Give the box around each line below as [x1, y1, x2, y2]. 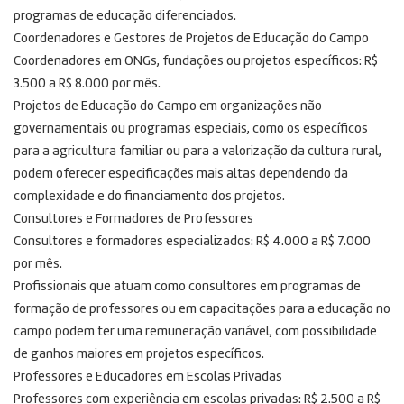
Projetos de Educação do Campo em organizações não [14, 99, 322, 114]
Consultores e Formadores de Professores [14, 212, 253, 226]
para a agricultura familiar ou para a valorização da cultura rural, [14, 144, 381, 159]
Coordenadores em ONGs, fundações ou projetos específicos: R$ [14, 54, 378, 69]
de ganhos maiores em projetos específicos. [14, 347, 264, 362]
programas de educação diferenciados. [14, 9, 236, 23]
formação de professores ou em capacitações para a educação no [14, 302, 390, 317]
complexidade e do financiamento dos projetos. [14, 189, 285, 204]
